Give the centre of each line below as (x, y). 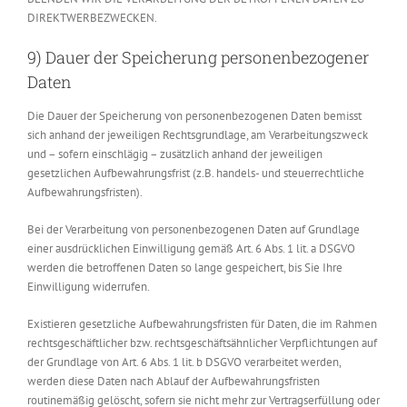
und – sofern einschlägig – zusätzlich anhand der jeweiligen (175, 154)
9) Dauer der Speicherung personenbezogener (198, 58)
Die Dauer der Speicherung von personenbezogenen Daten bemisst (194, 115)
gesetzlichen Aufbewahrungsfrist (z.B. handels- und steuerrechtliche (196, 173)
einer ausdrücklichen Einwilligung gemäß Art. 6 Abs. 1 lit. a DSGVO (191, 248)
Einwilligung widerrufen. (89, 286)
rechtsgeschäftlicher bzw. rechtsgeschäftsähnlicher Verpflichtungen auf (202, 342)
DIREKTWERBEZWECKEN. (92, 18)
